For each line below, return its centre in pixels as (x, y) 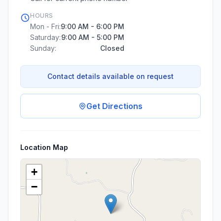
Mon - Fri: (45, 26)
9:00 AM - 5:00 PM (93, 37)
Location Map (44, 147)
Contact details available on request (110, 76)
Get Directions (114, 106)
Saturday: (45, 37)
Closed (112, 48)
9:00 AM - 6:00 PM (92, 26)
